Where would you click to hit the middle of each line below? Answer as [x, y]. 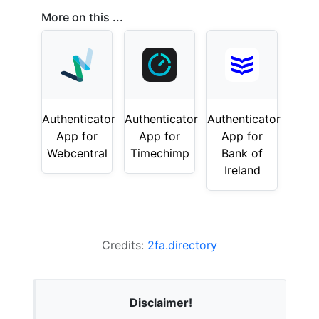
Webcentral [77, 153]
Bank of [242, 153]
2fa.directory [182, 245]
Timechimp [159, 153]
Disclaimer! [161, 303]
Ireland [242, 170]
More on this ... [82, 17]
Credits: [125, 245]
